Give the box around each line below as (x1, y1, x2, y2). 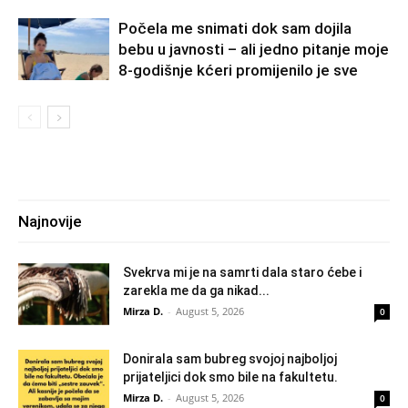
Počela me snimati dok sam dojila (118, 18, 352, 37)
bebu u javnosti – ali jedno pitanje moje (118, 39, 389, 58)
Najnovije (18, 211, 82, 230)
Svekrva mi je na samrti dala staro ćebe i (123, 264, 362, 280)
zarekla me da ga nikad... (123, 282, 270, 298)
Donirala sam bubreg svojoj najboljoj (123, 351, 337, 366)
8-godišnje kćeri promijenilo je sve (118, 60, 358, 79)
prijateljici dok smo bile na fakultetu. (123, 369, 338, 384)
